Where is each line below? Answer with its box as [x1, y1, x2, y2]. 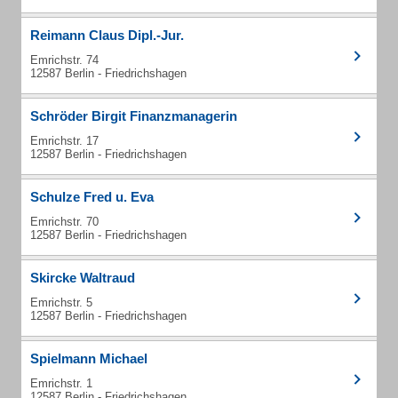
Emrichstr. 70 [30, 215, 99, 228]
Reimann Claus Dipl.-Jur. [30, 28, 184, 43]
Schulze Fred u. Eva [30, 189, 154, 204]
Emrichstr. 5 [30, 296, 92, 309]
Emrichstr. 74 [30, 53, 99, 67]
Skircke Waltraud [30, 270, 135, 285]
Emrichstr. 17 [30, 134, 99, 147]
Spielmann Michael [30, 351, 147, 366]
